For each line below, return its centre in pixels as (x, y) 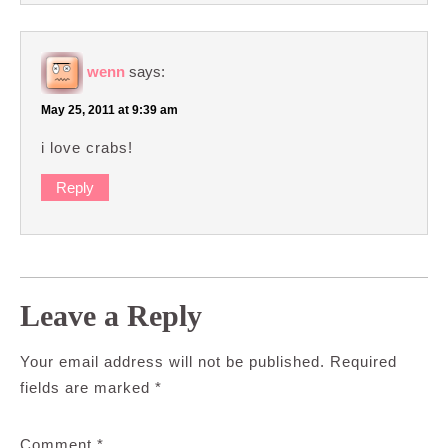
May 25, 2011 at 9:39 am (109, 109)
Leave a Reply (111, 315)
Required (363, 361)
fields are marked (87, 387)
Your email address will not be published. (172, 361)
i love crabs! (87, 147)
